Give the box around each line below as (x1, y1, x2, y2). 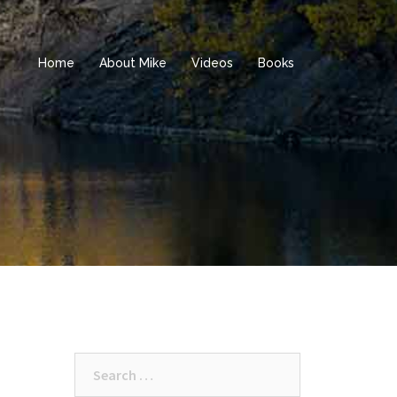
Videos (191, 56, 233, 70)
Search (73, 354, 117, 372)
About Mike (99, 56, 167, 70)
